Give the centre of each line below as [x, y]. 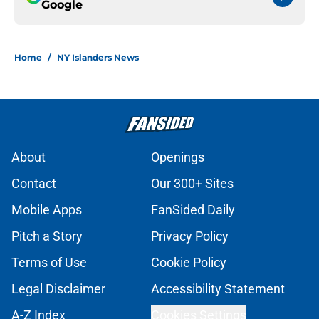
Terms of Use [49, 263]
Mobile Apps [47, 210]
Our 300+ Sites [192, 184]
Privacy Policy [190, 236]
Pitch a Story [47, 236]
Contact [34, 184]
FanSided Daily [193, 210]
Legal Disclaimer [58, 289]
